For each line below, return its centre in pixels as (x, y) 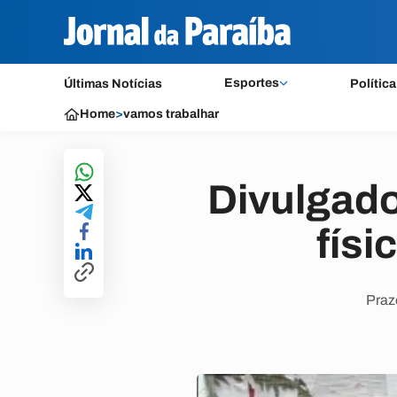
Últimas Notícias (113, 84)
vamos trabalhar (171, 114)
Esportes (251, 83)
